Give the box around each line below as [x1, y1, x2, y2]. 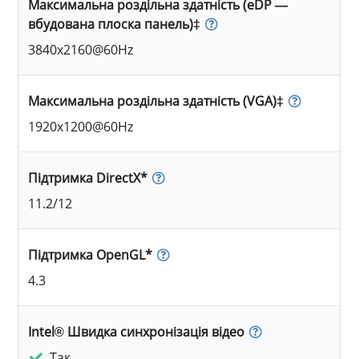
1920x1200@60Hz [28, 117, 134, 135]
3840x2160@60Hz [28, 40, 134, 58]
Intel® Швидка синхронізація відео [28, 322, 245, 341]
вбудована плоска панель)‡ [28, 14, 201, 33]
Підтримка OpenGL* [28, 245, 153, 264]
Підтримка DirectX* [28, 168, 148, 187]
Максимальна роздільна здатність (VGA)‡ [28, 91, 284, 110]
